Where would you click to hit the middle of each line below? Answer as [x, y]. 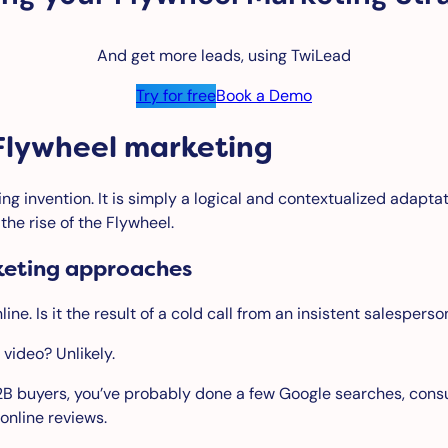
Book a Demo [264, 96]
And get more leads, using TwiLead [224, 56]
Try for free [176, 96]
